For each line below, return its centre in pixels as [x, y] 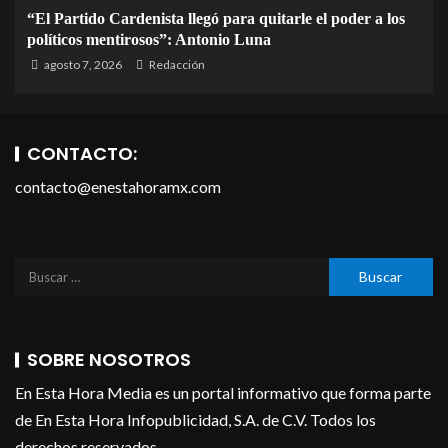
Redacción [177, 65]
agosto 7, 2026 [82, 65]
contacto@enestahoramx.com [118, 187]
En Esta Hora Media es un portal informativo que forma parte [223, 393]
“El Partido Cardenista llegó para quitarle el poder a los [216, 19]
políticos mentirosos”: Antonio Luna [149, 40]
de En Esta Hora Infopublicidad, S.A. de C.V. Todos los [195, 420]
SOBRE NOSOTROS [109, 360]
